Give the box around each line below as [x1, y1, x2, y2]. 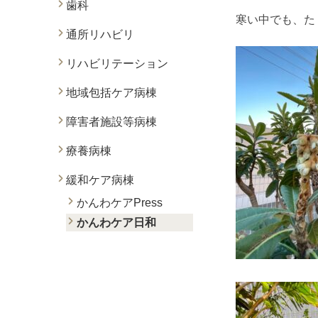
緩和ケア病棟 [66, 174, 134, 186]
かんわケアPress [77, 197, 163, 209]
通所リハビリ [66, 28, 134, 40]
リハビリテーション [66, 57, 168, 70]
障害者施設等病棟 [66, 116, 157, 128]
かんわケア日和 [77, 216, 156, 229]
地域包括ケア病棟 [66, 87, 157, 99]
